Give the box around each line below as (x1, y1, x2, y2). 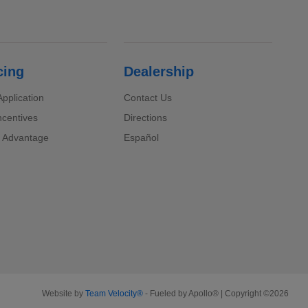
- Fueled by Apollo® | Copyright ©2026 (142, 288, 289, 298)
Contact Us (124, 91, 173, 103)
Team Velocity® (85, 288, 143, 298)
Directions (124, 111, 168, 123)
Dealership (124, 63, 195, 79)
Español (124, 131, 159, 143)
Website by (41, 288, 85, 298)
